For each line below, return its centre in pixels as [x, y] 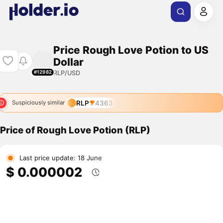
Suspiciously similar [38, 103]
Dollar [68, 62]
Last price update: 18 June [60, 158]
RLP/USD [66, 73]
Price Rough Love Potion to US [131, 50]
